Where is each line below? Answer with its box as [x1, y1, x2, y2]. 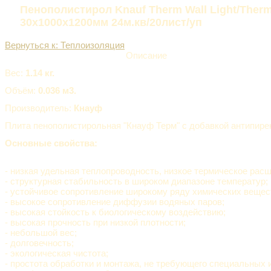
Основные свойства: [5, 137, 97, 148]
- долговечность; [5, 237, 74, 248]
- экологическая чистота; [5, 247, 108, 258]
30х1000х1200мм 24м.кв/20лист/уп [20, 16, 202, 29]
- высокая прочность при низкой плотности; [5, 217, 186, 227]
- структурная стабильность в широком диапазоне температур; [5, 175, 268, 186]
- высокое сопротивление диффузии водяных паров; [5, 196, 224, 207]
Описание [126, 50, 167, 60]
